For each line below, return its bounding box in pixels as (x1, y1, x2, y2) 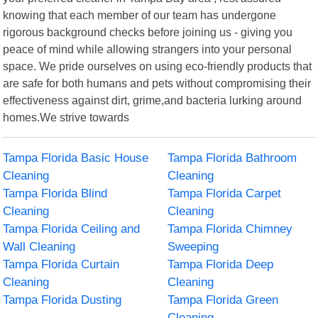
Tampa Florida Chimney (168, 221, 292, 236)
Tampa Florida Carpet (168, 186, 281, 200)
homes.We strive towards (3, 110, 130, 124)
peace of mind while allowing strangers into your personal (3, 42, 292, 55)
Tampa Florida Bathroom (168, 150, 297, 165)
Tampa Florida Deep (168, 257, 273, 271)
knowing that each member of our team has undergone (3, 8, 277, 21)
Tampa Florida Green (168, 292, 278, 307)
